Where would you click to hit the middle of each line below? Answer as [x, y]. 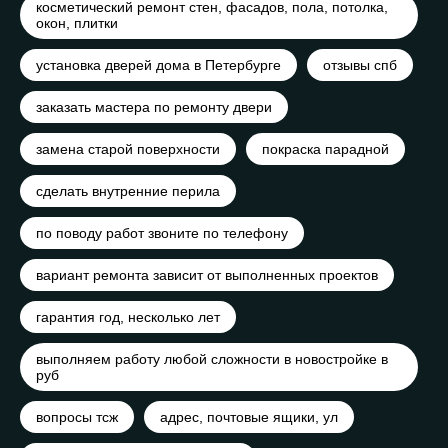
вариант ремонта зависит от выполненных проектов [207, 275]
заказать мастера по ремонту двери [154, 107]
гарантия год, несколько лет [128, 317]
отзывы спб [360, 65]
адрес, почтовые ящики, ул [249, 417]
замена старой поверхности [128, 149]
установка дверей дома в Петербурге [158, 65]
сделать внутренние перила [128, 191]
